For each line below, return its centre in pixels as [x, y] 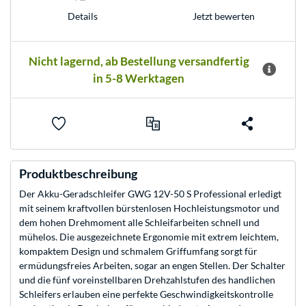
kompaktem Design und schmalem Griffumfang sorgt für [138, 251]
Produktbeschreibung [78, 174]
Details [82, 16]
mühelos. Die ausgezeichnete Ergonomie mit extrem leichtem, [149, 237]
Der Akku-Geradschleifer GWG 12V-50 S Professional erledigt [150, 194]
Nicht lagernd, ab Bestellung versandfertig [139, 61]
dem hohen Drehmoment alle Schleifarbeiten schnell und [139, 223]
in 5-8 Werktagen [139, 79]
